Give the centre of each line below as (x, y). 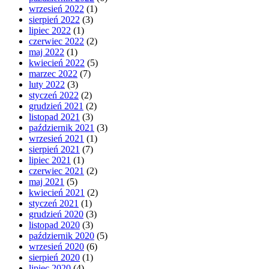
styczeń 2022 (54, 95)
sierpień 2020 (54, 258)
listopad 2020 (54, 225)
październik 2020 (62, 236)
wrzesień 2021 (56, 139)
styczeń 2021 (54, 204)
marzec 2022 (53, 74)
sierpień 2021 (54, 150)
